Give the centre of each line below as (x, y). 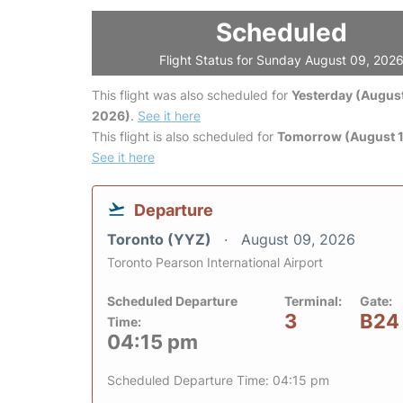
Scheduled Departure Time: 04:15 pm (218, 380)
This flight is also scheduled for (184, 136)
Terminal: (313, 301)
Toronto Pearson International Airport (215, 262)
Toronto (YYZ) (161, 239)
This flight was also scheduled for (192, 95)
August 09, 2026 (298, 239)
